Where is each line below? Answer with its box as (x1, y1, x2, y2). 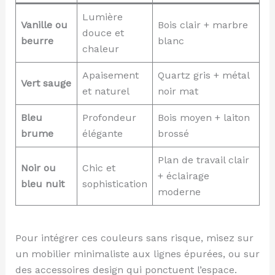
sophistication (82, 178, 147, 190)
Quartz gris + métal (157, 69, 250, 82)
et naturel (82, 85, 130, 98)
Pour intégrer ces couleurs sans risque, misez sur (15, 232, 254, 244)
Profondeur (82, 112, 136, 124)
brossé (157, 128, 189, 140)
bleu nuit (20, 178, 64, 190)
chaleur (82, 43, 119, 55)
